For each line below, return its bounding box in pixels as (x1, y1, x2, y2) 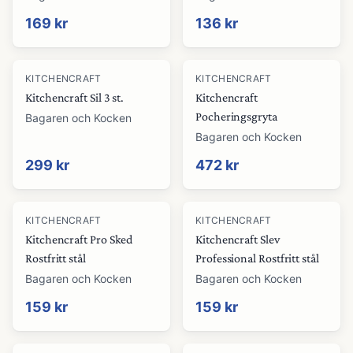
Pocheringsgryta (195, 110, 277, 123)
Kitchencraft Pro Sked (25, 232, 133, 246)
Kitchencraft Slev (195, 232, 280, 246)
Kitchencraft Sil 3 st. (25, 91, 124, 104)
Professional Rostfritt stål (195, 251, 319, 265)
